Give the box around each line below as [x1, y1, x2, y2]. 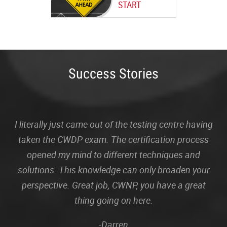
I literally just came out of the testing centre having [14, 118, 213, 130]
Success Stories [68, 63, 159, 83]
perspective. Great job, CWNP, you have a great [21, 179, 206, 191]
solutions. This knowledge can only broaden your [17, 164, 210, 176]
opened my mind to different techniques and [27, 148, 200, 161]
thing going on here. [74, 194, 153, 206]
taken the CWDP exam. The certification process [18, 133, 209, 145]
